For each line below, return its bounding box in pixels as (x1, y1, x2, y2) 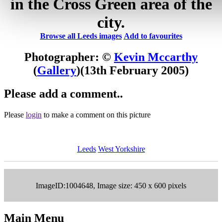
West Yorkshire (98, 144, 145, 153)
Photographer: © (24, 50, 114, 63)
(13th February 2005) (80, 63, 189, 77)
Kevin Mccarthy (114, 50, 198, 63)
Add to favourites (123, 31, 182, 40)
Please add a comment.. (4, 87, 123, 100)
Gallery (37, 63, 76, 77)
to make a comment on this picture (42, 110, 151, 119)
